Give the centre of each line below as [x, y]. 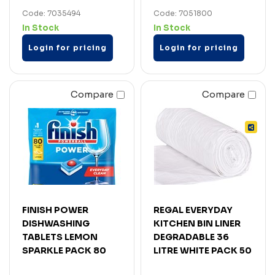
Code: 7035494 [51, 13]
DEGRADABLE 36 [191, 237]
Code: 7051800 [183, 13]
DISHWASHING [56, 223]
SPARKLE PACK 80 [64, 250]
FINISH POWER [55, 210]
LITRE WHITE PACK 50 [203, 250]
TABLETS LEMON [60, 237]
